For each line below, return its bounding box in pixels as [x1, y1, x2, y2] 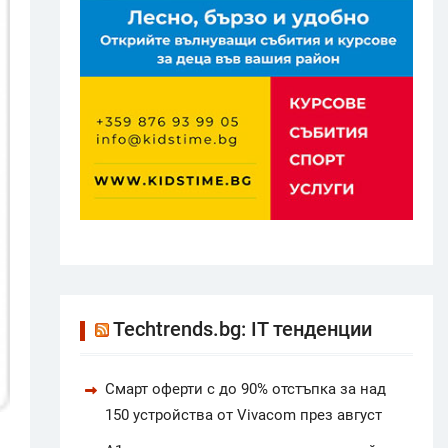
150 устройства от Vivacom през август [104, 405, 382, 424]
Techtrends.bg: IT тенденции [112, 316, 372, 341]
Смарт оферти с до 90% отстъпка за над [104, 379, 386, 398]
